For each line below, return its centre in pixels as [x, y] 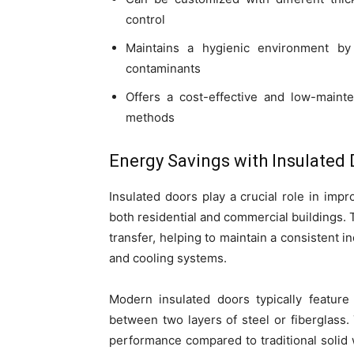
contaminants [163, 68]
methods [150, 117]
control [145, 19]
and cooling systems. [168, 258]
